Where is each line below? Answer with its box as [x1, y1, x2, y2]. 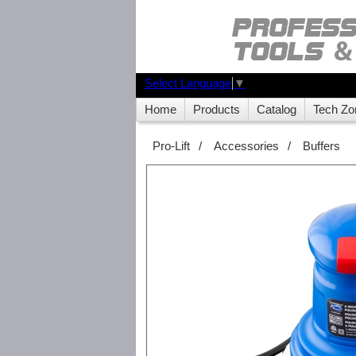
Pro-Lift [153, 140, 190, 153]
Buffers [303, 140, 340, 153]
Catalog [257, 103, 296, 116]
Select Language [145, 77, 231, 91]
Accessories [214, 140, 279, 153]
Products [193, 103, 240, 116]
